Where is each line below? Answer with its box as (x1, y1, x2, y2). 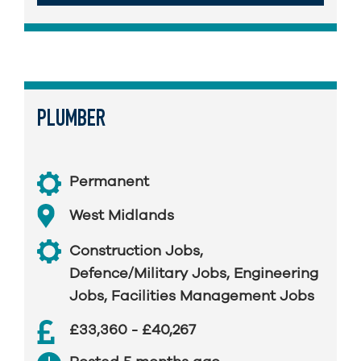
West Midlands (69, 205, 174, 225)
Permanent (69, 172, 149, 191)
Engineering (234, 263, 318, 283)
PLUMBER (37, 109, 106, 132)
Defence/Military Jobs (69, 263, 226, 283)
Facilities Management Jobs (111, 286, 314, 305)
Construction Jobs (69, 241, 200, 260)
